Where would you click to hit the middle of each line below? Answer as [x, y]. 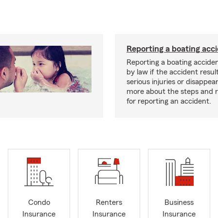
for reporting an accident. [169, 101]
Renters [109, 203]
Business [179, 203]
